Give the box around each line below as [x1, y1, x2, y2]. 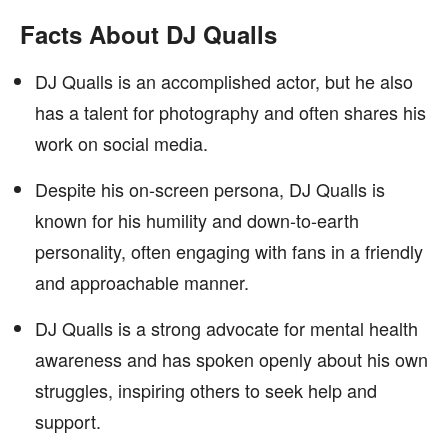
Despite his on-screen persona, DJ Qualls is [35, 176, 385, 202]
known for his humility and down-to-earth [35, 207, 359, 233]
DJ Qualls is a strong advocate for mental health [35, 315, 418, 341]
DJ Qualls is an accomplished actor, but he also [35, 68, 413, 94]
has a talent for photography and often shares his [35, 99, 426, 125]
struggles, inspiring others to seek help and [35, 377, 377, 403]
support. [35, 408, 101, 434]
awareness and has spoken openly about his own [35, 346, 428, 372]
